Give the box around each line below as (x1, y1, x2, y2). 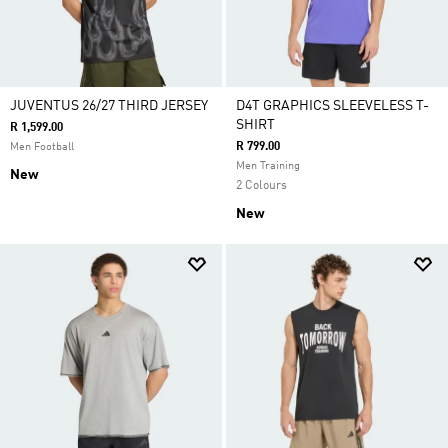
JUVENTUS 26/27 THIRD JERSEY (10, 99, 208, 113)
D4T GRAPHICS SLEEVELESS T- (236, 99, 429, 113)
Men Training (236, 161, 300, 172)
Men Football (10, 142, 74, 153)
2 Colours (236, 180, 287, 192)
